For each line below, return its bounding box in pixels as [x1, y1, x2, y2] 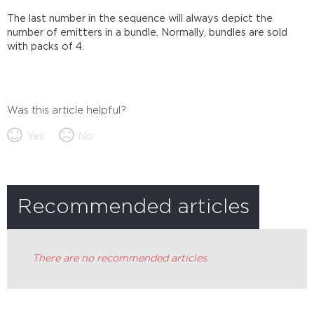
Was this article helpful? [7, 104, 127, 116]
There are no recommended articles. [32, 253, 210, 264]
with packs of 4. [7, 42, 85, 52]
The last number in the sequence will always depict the [7, 14, 273, 24]
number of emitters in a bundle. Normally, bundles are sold [7, 28, 288, 38]
